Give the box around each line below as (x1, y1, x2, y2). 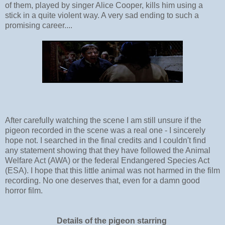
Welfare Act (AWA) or (5, 156, 81, 165)
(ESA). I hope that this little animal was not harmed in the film (5, 166, 220, 175)
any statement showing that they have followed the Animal (5, 146, 210, 155)
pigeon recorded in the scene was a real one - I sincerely (5, 126, 205, 135)
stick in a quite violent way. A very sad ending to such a (5, 11, 199, 20)
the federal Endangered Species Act (81, 156, 209, 165)
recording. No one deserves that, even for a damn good (5, 176, 200, 185)
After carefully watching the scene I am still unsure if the (5, 116, 201, 125)
